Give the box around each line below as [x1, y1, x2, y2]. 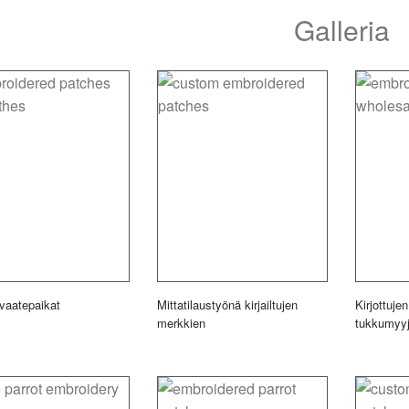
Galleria [293, 10, 390, 50]
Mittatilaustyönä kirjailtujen [156, 296, 298, 314]
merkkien [156, 314, 205, 332]
